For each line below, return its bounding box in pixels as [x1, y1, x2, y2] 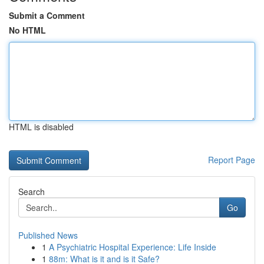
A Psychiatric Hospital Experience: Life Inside [49, 241, 216, 253]
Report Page [208, 154, 255, 166]
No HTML [9, 24, 46, 36]
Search [18, 186, 45, 197]
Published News [18, 229, 78, 241]
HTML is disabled [9, 121, 74, 133]
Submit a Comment [9, 9, 85, 21]
